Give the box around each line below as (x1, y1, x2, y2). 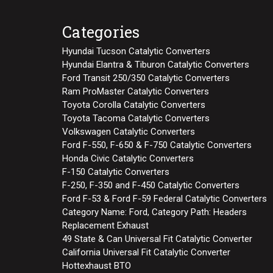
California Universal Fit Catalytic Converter (62, 246, 230, 258)
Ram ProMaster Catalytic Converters (62, 85, 209, 97)
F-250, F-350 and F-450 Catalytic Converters (62, 179, 239, 191)
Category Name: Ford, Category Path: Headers (62, 206, 247, 218)
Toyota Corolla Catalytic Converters (62, 99, 205, 110)
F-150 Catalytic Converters (62, 166, 169, 177)
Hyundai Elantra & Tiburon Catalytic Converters (62, 58, 249, 70)
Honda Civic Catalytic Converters (62, 152, 194, 164)
